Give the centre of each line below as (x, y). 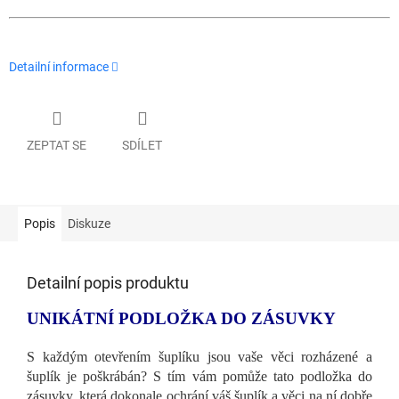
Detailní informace (59, 67)
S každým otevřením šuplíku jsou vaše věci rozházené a (199, 356)
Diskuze (89, 223)
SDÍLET (142, 145)
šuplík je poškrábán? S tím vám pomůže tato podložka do (199, 376)
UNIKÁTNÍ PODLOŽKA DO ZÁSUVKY (181, 318)
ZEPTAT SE (57, 145)
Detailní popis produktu (108, 282)
